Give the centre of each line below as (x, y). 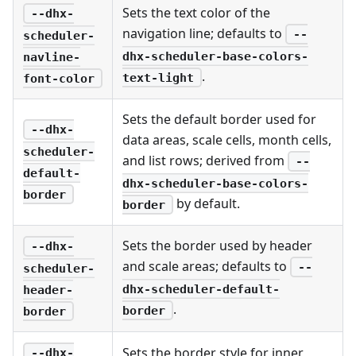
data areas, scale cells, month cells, (227, 139)
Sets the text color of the (196, 12)
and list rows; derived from (205, 160)
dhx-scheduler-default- (201, 289)
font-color (59, 78)
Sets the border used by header (217, 245)
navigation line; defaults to (204, 33)
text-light (158, 77)
